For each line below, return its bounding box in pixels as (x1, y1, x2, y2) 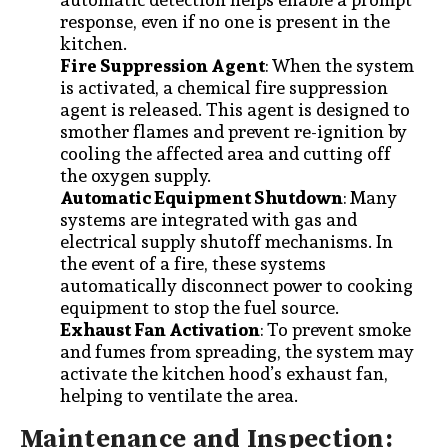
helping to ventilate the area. (60, 380, 298, 410)
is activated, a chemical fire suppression (60, 72, 388, 102)
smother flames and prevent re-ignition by (60, 116, 407, 146)
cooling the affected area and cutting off (60, 138, 391, 168)
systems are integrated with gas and (60, 204, 357, 234)
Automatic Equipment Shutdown (60, 182, 343, 212)
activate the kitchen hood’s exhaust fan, (60, 358, 388, 388)
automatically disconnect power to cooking (60, 270, 413, 300)
